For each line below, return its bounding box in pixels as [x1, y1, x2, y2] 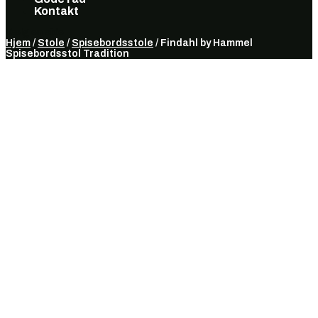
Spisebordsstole [72, 38, 153, 48]
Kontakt [34, 5, 79, 17]
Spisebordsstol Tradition [6, 48, 129, 59]
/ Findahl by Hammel [153, 38, 253, 48]
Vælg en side [6, 27, 64, 38]
